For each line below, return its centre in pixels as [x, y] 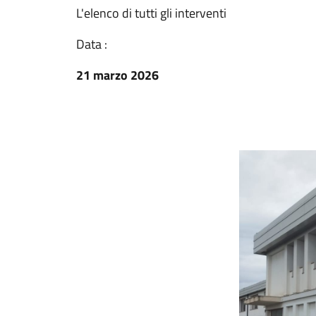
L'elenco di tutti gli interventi [151, 13]
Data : [92, 44]
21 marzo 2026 [117, 75]
